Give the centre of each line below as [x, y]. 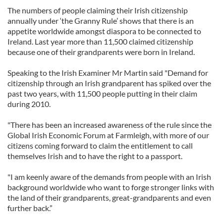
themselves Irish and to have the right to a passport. [95, 156]
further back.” [30, 208]
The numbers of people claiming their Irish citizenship [98, 10]
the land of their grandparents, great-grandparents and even [109, 197]
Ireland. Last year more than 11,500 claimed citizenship [100, 41]
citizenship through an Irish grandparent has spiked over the [109, 83]
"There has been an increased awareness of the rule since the [110, 125]
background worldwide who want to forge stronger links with [111, 187]
